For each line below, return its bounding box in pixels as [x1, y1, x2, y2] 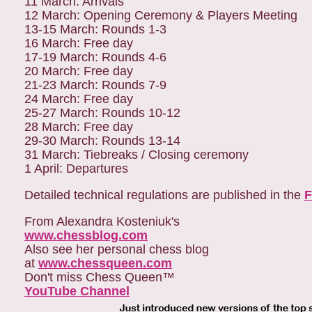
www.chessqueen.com [38, 256, 172, 270]
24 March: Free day [24, 92, 133, 106]
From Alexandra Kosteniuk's [24, 214, 180, 228]
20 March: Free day [24, 64, 133, 78]
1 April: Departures [24, 162, 128, 175]
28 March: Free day [24, 120, 133, 134]
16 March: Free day [24, 36, 133, 50]
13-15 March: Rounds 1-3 [24, 22, 166, 36]
